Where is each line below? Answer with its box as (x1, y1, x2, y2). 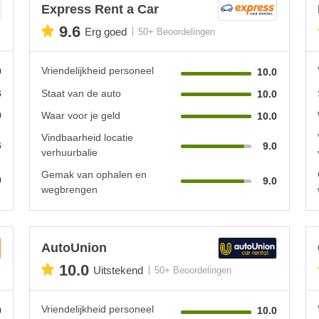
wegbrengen (41, 183, 98, 195)
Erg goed (85, 26, 127, 38)
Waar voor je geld (41, 109, 121, 121)
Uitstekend (93, 264, 144, 277)
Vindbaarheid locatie (41, 131, 134, 143)
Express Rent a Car (41, 1, 159, 16)
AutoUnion (41, 240, 108, 255)
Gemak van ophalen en (41, 168, 147, 180)
